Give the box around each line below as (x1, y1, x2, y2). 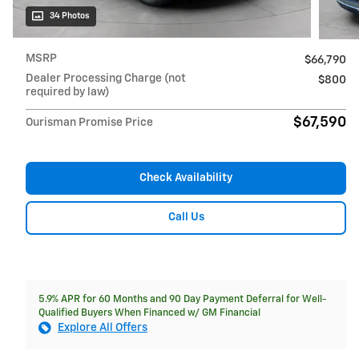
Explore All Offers (58, 321, 147, 333)
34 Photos (50, 11, 90, 20)
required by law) (26, 86, 110, 98)
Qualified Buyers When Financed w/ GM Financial (38, 307, 260, 318)
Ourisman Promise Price (26, 116, 153, 128)
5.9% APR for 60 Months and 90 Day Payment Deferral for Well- (38, 293, 326, 305)
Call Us (167, 212, 204, 224)
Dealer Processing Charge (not (26, 72, 186, 84)
